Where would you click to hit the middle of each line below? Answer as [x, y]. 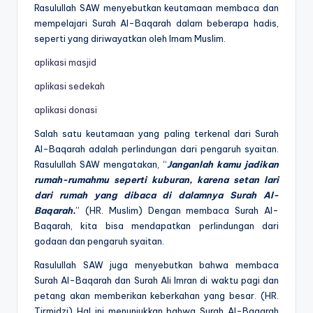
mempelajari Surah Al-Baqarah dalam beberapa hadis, [156, 23]
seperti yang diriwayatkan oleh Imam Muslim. [130, 38]
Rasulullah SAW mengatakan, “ [101, 164]
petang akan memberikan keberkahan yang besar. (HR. [156, 295]
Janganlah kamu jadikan [223, 164]
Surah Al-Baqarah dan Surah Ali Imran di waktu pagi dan [156, 280]
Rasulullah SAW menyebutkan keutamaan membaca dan [156, 7]
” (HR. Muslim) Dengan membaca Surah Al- [177, 210]
